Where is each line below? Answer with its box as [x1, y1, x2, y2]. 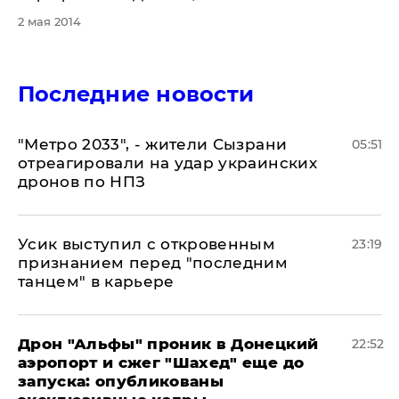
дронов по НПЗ [18, 173, 146, 191]
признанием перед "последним [18, 254, 289, 272]
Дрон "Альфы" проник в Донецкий [18, 335, 319, 353]
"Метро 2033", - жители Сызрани [18, 135, 288, 153]
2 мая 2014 [18, 14, 81, 28]
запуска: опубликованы [18, 372, 224, 390]
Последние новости [18, 81, 255, 107]
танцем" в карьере [18, 273, 175, 290]
